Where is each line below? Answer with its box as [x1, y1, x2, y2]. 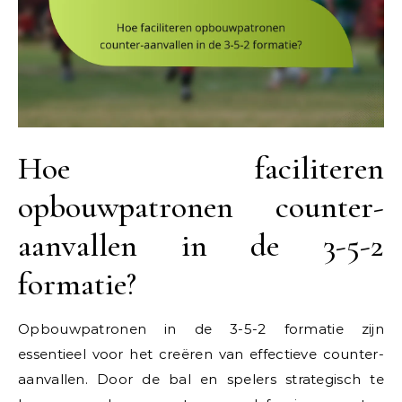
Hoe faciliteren [18, 149, 384, 188]
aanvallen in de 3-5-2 [18, 226, 384, 266]
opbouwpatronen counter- [18, 188, 384, 227]
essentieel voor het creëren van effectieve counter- [18, 345, 384, 363]
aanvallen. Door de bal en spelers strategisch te [18, 371, 384, 389]
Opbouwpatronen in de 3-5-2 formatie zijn [18, 320, 384, 338]
